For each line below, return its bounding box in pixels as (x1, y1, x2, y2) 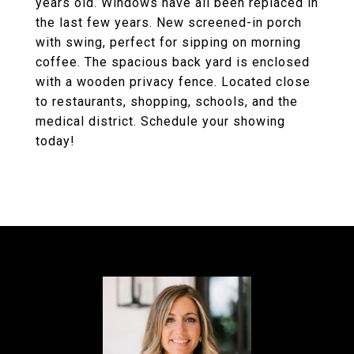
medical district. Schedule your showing (36, 114, 285, 129)
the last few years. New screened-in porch (36, 15, 302, 30)
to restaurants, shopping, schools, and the (36, 94, 298, 109)
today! (36, 134, 75, 149)
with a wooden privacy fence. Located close (36, 74, 311, 89)
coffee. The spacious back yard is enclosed (36, 55, 310, 70)
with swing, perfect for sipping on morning (36, 35, 301, 50)
